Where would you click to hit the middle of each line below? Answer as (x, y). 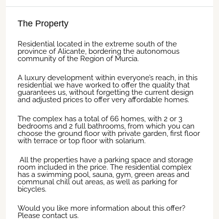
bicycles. (32, 189)
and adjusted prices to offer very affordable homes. (103, 100)
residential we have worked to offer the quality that (104, 85)
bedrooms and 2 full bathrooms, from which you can (106, 126)
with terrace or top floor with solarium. (82, 141)
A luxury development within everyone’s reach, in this (108, 78)
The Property (43, 23)
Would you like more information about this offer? (101, 208)
